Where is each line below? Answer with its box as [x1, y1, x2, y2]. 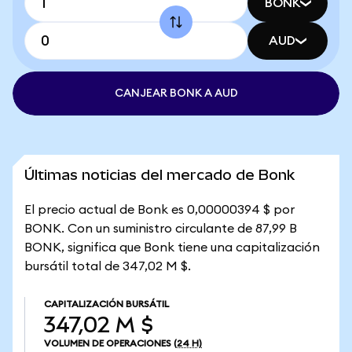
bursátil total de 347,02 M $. [24, 260, 191, 273]
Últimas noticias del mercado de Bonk [24, 167, 295, 183]
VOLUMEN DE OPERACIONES [44, 339, 171, 348]
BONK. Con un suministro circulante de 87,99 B [24, 222, 297, 235]
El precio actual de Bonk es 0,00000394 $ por [24, 203, 295, 216]
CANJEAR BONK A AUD [114, 88, 238, 99]
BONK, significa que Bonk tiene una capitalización [24, 241, 320, 254]
